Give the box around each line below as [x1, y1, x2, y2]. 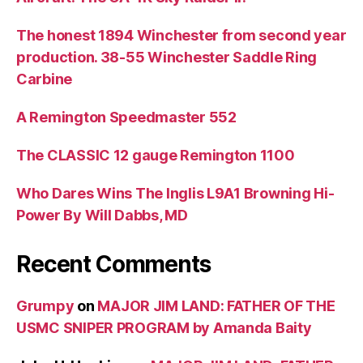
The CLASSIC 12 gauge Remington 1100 [16, 146, 295, 164]
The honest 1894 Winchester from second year [16, 26, 347, 44]
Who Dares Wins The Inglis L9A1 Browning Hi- [16, 184, 335, 202]
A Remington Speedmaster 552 [16, 108, 237, 126]
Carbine [16, 70, 73, 88]
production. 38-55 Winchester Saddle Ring [16, 48, 318, 66]
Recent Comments [16, 250, 211, 278]
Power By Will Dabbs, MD [16, 206, 188, 224]
